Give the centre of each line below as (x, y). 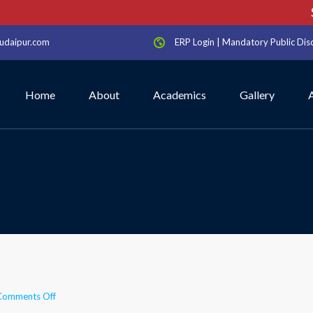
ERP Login (195, 42)
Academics (180, 95)
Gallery (257, 95)
